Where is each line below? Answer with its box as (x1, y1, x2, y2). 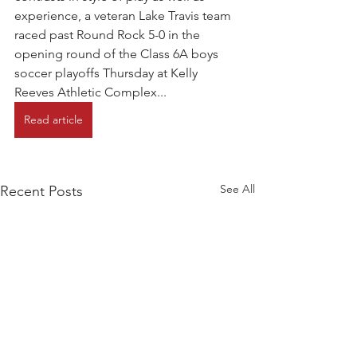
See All (220, 182, 255, 196)
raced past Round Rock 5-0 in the (14, 27, 203, 42)
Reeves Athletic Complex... (14, 84, 167, 100)
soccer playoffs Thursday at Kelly (14, 65, 201, 80)
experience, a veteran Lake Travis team (14, 8, 234, 23)
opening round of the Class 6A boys (14, 46, 222, 61)
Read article (24, 112, 83, 127)
